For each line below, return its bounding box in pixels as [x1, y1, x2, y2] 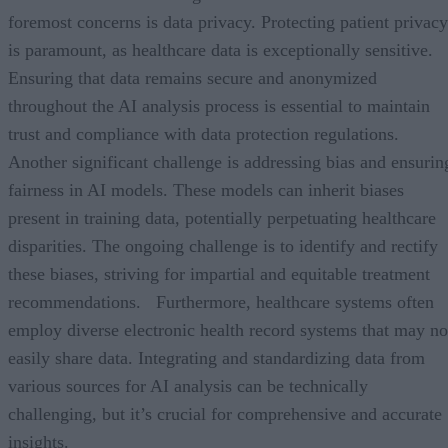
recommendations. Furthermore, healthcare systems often [8, 291, 434, 312]
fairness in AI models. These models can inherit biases [8, 179, 404, 200]
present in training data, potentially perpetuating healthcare [8, 207, 436, 228]
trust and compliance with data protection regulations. [8, 123, 399, 144]
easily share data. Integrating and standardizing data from [8, 347, 425, 368]
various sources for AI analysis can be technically [8, 375, 368, 396]
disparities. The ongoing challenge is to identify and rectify [8, 235, 438, 256]
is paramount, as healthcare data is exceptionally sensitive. [8, 39, 433, 60]
